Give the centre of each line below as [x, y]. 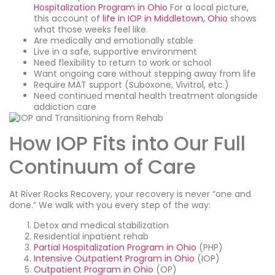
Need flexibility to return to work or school [122, 63]
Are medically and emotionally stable [114, 41]
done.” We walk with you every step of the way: [110, 205]
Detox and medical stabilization [101, 225]
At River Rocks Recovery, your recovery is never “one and [130, 194]
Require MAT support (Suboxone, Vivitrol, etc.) [131, 85]
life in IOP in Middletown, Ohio [165, 19]
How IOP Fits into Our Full [127, 144]
